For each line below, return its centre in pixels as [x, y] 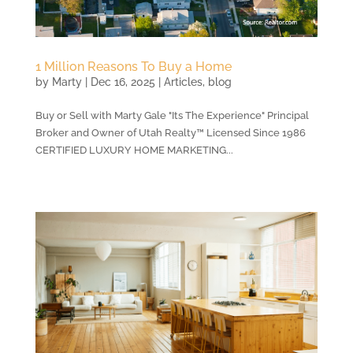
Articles [183, 82]
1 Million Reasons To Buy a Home [133, 67]
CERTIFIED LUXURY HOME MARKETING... [134, 150]
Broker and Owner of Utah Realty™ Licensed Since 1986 [170, 133]
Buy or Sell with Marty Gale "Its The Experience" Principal [172, 116]
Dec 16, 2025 [123, 82]
